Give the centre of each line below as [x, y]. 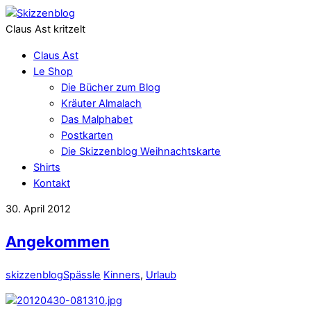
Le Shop [53, 71]
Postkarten [87, 135]
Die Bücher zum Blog [111, 87]
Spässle [82, 275]
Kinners [122, 275]
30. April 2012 [38, 209]
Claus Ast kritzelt [45, 29]
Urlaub [161, 275]
